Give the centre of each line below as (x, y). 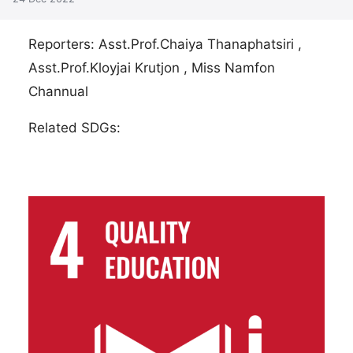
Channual (58, 91)
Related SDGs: (74, 127)
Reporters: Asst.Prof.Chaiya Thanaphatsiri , (165, 44)
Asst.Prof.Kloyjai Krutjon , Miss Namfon (152, 67)
